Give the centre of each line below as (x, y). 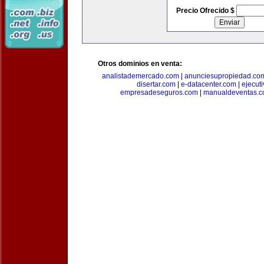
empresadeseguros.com (159, 93)
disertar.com (156, 84)
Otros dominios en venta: (140, 64)
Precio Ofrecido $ (206, 11)
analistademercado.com (141, 76)
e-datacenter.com (208, 84)
